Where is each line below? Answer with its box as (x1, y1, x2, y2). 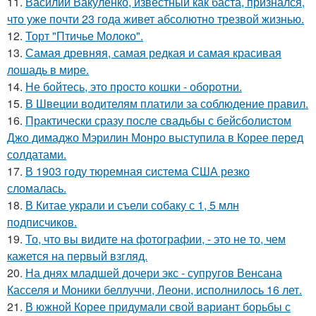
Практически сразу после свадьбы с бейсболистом (25, 112, 291, 129)
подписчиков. (7, 214, 77, 231)
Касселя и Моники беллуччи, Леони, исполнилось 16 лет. (7, 281, 302, 298)
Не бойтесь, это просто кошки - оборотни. (25, 78, 242, 95)
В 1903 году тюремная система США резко (25, 163, 250, 180)
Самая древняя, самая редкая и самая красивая (25, 44, 281, 61)
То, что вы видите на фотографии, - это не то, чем (25, 231, 286, 248)
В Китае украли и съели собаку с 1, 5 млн (25, 197, 239, 214)
